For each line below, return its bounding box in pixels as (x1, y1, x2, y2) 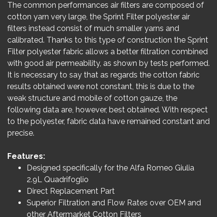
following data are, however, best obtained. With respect (7, 105, 208, 114)
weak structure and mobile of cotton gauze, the (7, 93, 177, 103)
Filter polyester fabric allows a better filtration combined (7, 47, 208, 56)
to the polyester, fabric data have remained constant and (7, 117, 210, 126)
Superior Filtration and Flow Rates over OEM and (27, 198, 201, 207)
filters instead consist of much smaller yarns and (7, 24, 179, 33)
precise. (7, 128, 34, 138)
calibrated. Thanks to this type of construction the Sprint (7, 35, 208, 45)
